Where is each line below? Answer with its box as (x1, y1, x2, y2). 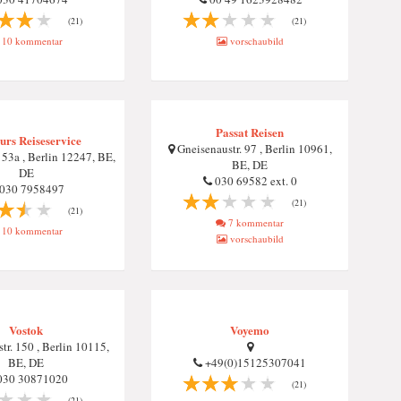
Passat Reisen (216, 124, 284, 141)
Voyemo (230, 321, 269, 338)
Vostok (9, 321, 43, 338)
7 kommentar (226, 216, 284, 229)
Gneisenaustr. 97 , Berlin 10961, (174, 141, 332, 157)
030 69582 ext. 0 (211, 173, 297, 189)
